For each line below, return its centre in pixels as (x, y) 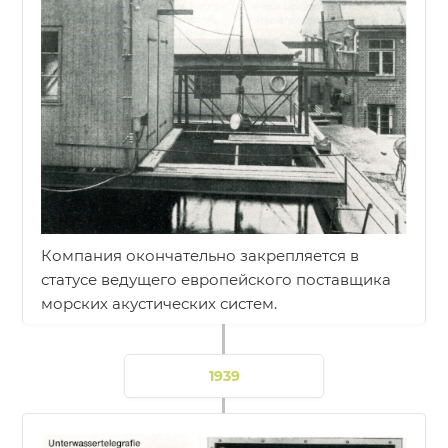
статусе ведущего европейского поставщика (216, 279)
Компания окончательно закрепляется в (200, 255)
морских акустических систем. (159, 303)
